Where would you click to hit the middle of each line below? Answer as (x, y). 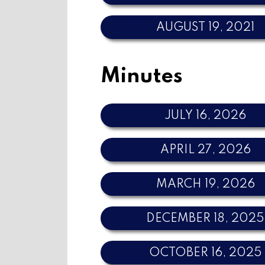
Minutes (142, 77)
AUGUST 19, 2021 (206, 28)
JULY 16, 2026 (206, 116)
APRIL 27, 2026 (205, 150)
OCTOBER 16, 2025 (205, 253)
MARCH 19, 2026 (205, 184)
